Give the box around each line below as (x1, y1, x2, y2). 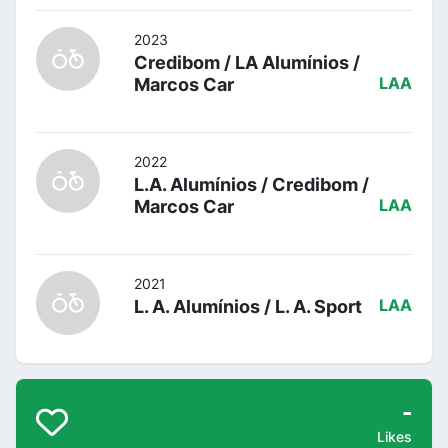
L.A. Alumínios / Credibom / (134, 173, 369, 195)
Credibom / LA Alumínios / (134, 51, 360, 73)
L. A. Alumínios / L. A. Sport (134, 295, 362, 317)
